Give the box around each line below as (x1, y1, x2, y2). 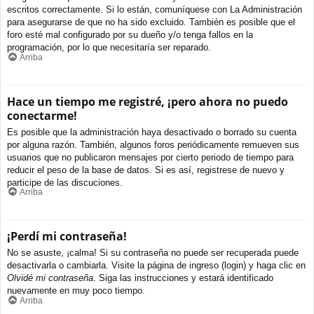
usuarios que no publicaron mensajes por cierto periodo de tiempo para (7, 151, 294, 163)
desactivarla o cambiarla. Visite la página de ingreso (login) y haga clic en (7, 260, 306, 271)
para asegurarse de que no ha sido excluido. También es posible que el (7, 17, 295, 28)
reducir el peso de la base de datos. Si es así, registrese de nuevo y (7, 164, 285, 175)
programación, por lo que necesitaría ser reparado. (7, 42, 211, 53)
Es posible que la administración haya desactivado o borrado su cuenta (7, 126, 296, 137)
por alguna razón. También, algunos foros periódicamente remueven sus (7, 139, 299, 150)
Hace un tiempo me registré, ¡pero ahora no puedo (7, 93, 288, 109)
